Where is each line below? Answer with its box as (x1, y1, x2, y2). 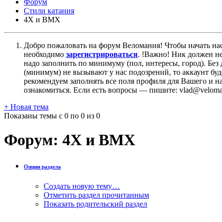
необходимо (24, 50, 66, 58)
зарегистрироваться (66, 50, 138, 58)
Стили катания (24, 6, 74, 15)
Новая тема (8, 102, 49, 111)
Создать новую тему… (44, 181, 120, 190)
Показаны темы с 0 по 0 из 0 (4, 111, 100, 120)
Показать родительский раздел (44, 199, 147, 208)
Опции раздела (24, 164, 61, 169)
